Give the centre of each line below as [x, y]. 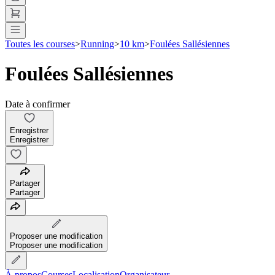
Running [97, 44]
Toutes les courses [40, 44]
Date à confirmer [37, 104]
